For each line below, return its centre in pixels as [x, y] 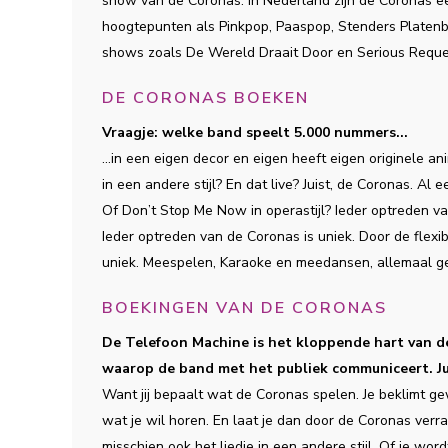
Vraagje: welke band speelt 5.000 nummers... [255, 132]
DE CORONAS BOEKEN [205, 98]
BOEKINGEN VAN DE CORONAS [244, 308]
